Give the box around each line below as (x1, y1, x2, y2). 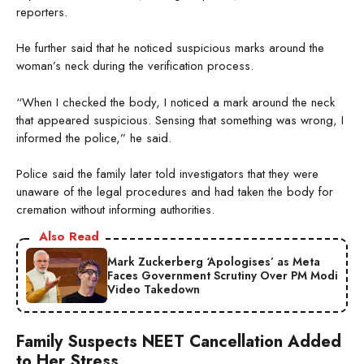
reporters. (16, 2, 67, 21)
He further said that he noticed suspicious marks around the (16, 39, 324, 58)
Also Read (39, 227, 99, 246)
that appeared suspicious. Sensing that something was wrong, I (16, 110, 344, 129)
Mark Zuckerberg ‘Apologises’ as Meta (107, 253, 320, 270)
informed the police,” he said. (16, 128, 171, 147)
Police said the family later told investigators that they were (16, 165, 318, 184)
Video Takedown (107, 280, 200, 297)
